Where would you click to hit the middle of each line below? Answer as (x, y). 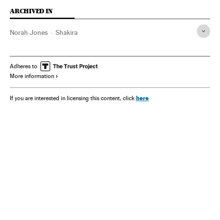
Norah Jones (29, 32)
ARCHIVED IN (31, 11)
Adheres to (24, 66)
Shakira (67, 32)
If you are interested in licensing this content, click (73, 98)
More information (32, 76)
